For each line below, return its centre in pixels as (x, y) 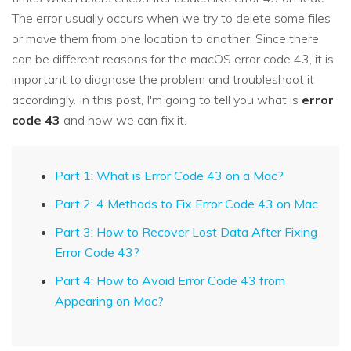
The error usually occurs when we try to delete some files (171, 18)
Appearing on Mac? (109, 301)
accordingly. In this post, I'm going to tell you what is (157, 100)
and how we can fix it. (123, 120)
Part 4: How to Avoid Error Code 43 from (170, 281)
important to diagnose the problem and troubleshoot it (163, 80)
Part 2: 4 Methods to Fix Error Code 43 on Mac (186, 204)
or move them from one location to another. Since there (165, 39)
